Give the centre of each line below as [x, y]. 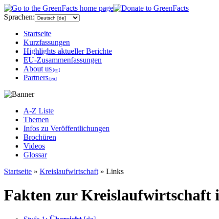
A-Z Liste [39, 111]
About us [38, 69]
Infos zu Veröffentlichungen [66, 128]
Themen [36, 120]
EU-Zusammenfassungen [63, 60]
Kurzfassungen [47, 42]
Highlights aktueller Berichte [68, 51]
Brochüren [40, 137]
